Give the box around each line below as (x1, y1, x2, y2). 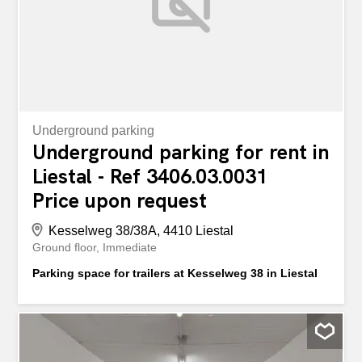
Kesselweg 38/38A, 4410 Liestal (48, 223, 234, 238)
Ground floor (32, 240, 97, 254)
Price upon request (32, 187, 208, 214)
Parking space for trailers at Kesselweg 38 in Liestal (32, 266, 318, 280)
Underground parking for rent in (32, 138, 330, 166)
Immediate (103, 240, 158, 254)
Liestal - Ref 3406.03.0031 (32, 162, 268, 190)
